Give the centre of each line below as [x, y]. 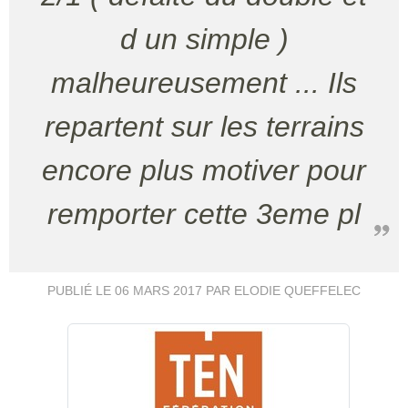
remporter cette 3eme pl [204, 214]
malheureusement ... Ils [204, 83]
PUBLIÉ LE [81, 291]
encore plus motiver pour [204, 170]
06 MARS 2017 [158, 291]
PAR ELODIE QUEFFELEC [281, 291]
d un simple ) [204, 39]
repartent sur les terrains [204, 127]
